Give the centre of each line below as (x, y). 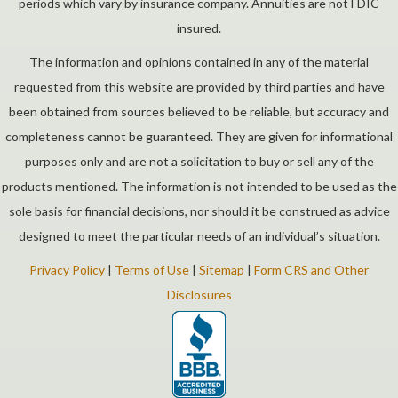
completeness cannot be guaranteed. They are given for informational (199, 136)
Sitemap (222, 269)
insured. (199, 28)
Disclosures (199, 294)
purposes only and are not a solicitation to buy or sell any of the (199, 161)
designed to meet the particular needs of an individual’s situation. (199, 235)
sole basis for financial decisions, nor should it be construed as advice (199, 211)
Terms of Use (152, 269)
